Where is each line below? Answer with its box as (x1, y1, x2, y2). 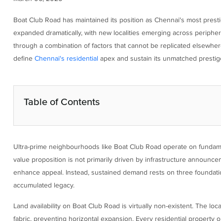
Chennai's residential (34, 54, 98, 63)
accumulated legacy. (13, 181, 74, 189)
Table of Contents (23, 96, 100, 107)
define (13, 54, 35, 63)
